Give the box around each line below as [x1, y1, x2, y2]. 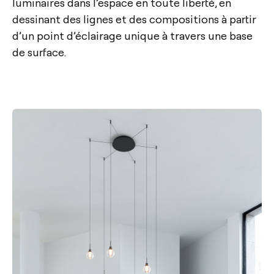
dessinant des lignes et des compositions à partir [12, 11, 256, 26]
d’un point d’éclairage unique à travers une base [12, 28, 253, 42]
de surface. [12, 44, 66, 59]
